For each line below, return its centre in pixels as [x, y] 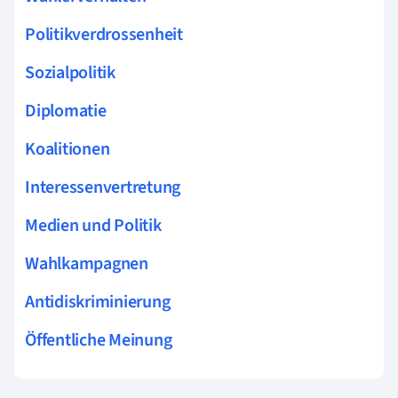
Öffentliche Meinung [99, 340]
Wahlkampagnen [87, 263]
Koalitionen [68, 149]
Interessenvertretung [103, 187]
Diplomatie [66, 111]
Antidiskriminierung [98, 302]
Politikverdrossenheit [104, 34]
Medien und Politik [93, 225]
